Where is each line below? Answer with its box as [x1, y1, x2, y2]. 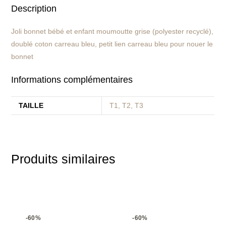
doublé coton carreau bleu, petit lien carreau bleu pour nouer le [11, 40, 213, 48]
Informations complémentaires [11, 75, 133, 85]
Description [11, 4, 57, 14]
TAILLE [19, 101, 44, 110]
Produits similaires [11, 152, 116, 166]
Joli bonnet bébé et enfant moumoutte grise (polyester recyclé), [11, 27, 214, 36]
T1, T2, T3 [109, 101, 144, 110]
